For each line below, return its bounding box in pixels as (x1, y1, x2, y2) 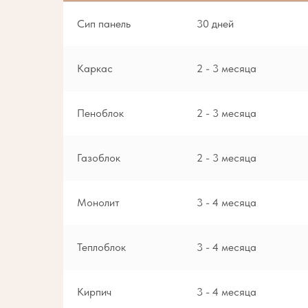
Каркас (77, 62, 113, 76)
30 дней (197, 17, 234, 31)
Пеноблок (77, 107, 124, 120)
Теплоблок (77, 241, 126, 254)
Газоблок (77, 151, 120, 165)
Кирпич (77, 285, 111, 299)
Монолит (77, 196, 120, 210)
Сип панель (77, 17, 131, 31)
